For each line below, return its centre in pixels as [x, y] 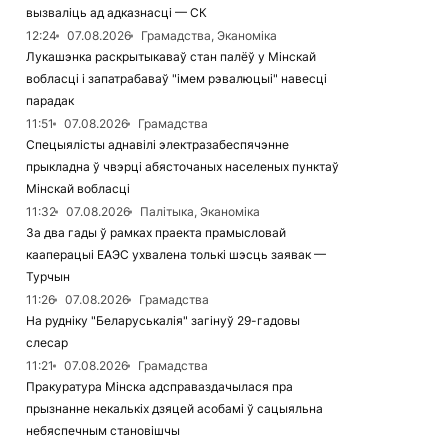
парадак [50, 100]
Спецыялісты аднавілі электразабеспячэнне [157, 144]
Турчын [48, 276]
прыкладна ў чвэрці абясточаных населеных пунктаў [182, 166]
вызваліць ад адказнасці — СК [116, 12]
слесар [47, 342]
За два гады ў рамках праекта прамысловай [156, 232]
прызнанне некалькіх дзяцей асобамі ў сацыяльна [174, 408]
